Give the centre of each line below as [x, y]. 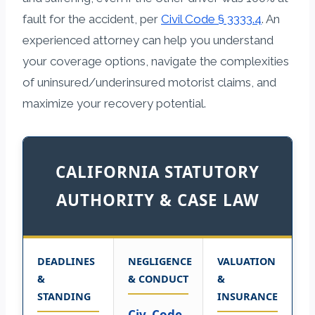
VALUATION [246, 261]
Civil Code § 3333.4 [211, 19]
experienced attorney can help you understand [148, 40]
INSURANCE [247, 296]
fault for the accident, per [92, 19]
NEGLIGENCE [160, 261]
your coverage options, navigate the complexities [156, 61]
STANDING [64, 296]
